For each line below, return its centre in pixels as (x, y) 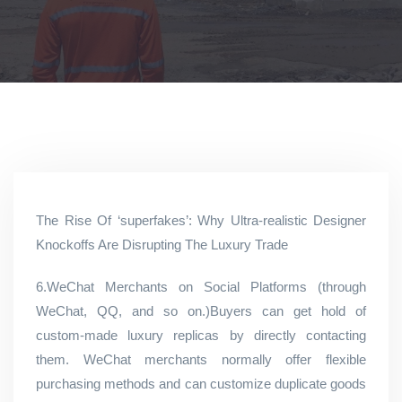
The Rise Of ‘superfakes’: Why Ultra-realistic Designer (201, 220)
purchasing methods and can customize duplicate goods (201, 384)
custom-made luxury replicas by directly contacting (201, 335)
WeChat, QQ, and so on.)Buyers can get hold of (201, 311)
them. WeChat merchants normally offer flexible (201, 359)
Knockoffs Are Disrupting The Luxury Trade (162, 245)
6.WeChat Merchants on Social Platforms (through (201, 287)
